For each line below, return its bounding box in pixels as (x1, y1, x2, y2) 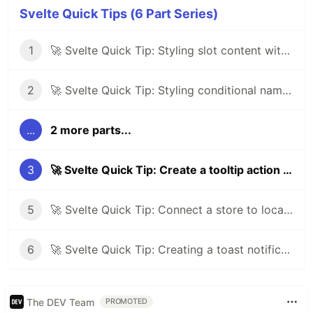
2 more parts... (50, 123, 131, 138)
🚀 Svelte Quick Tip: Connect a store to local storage (284, 203, 293, 217)
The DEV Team (27, 296, 94, 308)
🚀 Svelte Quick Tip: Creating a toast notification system (281, 242, 290, 257)
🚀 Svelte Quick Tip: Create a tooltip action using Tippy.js (283, 163, 292, 177)
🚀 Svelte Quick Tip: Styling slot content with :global (281, 43, 290, 58)
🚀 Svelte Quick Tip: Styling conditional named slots (282, 83, 291, 98)
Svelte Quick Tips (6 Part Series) (20, 6, 218, 22)
